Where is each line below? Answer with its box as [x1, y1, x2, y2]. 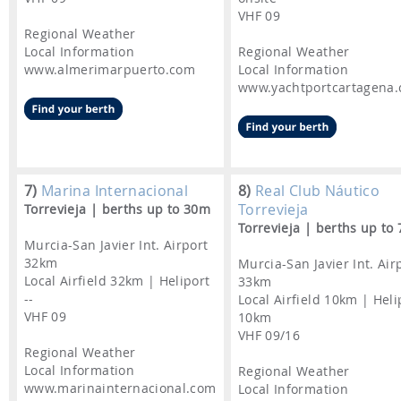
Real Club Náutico [251, 181, 380, 201]
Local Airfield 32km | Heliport [24, 272, 210, 290]
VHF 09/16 [238, 327, 301, 345]
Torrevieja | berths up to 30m [24, 200, 211, 218]
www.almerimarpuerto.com [24, 61, 196, 79]
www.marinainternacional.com [24, 380, 217, 397]
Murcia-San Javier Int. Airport [24, 236, 209, 254]
